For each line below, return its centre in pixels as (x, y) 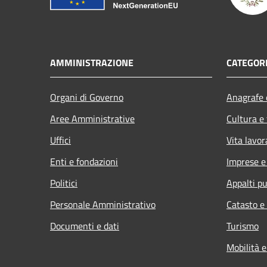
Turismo (243, 226)
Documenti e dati (85, 226)
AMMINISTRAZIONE (92, 62)
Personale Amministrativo (103, 204)
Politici (64, 183)
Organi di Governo (87, 97)
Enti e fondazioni (84, 161)
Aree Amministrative (92, 118)
